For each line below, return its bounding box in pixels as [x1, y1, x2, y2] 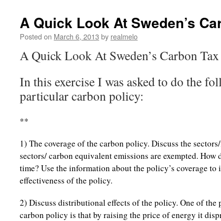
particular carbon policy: [20, 87, 144, 104]
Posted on [20, 31, 52, 41]
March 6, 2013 [54, 31, 99, 41]
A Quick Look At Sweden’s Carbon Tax [20, 47, 219, 64]
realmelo [110, 31, 138, 41]
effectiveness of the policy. [20, 175, 112, 186]
